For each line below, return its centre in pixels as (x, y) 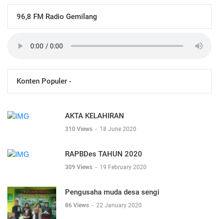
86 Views (78, 205)
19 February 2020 (123, 167)
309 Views (79, 167)
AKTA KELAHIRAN (95, 116)
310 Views (79, 129)
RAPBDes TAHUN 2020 (104, 154)
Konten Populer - (44, 81)
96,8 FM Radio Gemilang (57, 16)
